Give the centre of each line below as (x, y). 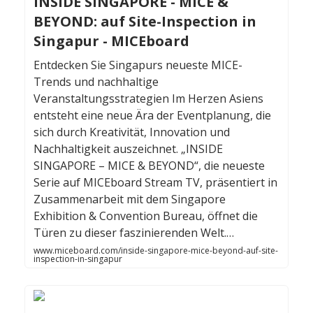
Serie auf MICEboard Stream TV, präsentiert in (155, 183)
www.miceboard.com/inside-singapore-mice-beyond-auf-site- (156, 251)
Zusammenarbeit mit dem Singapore (130, 199)
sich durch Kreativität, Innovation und (132, 132)
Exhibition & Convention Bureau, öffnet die (146, 216)
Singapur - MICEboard (111, 41)
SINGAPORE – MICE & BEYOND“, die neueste (149, 166)
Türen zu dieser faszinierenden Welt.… (134, 233)
